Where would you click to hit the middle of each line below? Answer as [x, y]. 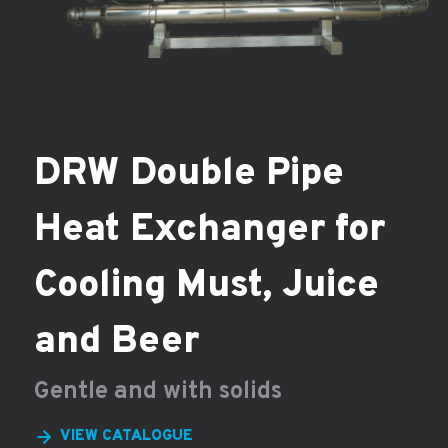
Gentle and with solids [157, 391]
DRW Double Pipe [188, 174]
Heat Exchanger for [209, 230]
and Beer [116, 342]
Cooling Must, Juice [206, 286]
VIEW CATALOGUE [126, 436]
